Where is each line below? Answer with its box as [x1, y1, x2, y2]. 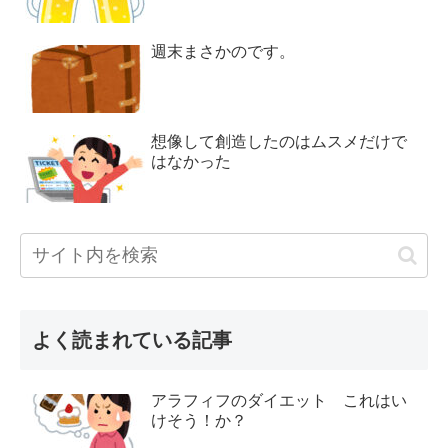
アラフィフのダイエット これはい [151, 392, 408, 410]
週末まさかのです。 [151, 43, 296, 61]
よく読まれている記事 [32, 329, 232, 352]
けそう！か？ [151, 412, 248, 430]
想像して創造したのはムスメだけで [151, 133, 408, 151]
